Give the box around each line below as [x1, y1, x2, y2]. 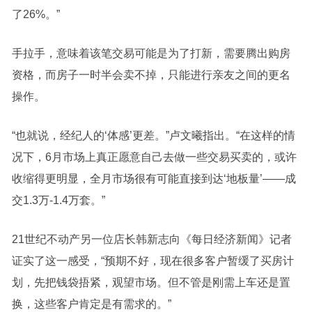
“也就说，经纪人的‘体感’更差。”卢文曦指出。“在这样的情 [11, 130, 295, 141]
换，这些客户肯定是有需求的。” [11, 298, 171, 310]
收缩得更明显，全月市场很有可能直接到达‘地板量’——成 [11, 173, 296, 185]
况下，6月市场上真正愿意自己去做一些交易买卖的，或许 [11, 151, 297, 163]
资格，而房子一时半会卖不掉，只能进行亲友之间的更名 [11, 69, 290, 81]
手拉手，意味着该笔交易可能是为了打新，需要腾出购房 [11, 47, 290, 59]
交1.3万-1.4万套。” [11, 194, 105, 206]
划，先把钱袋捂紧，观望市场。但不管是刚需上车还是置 [11, 276, 290, 288]
